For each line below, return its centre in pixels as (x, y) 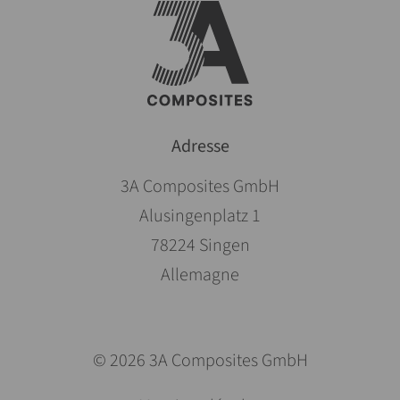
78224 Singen (200, 246)
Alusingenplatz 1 (200, 217)
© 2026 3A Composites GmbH (200, 361)
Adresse (200, 147)
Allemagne (200, 275)
